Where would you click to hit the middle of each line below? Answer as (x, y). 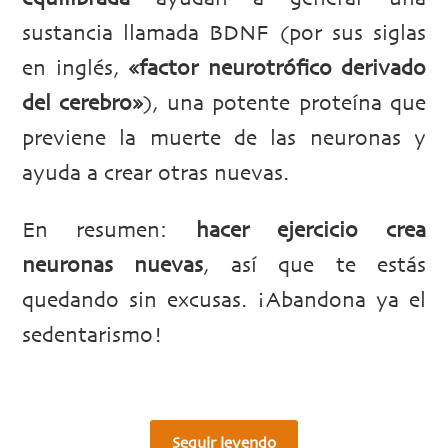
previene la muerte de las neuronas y (224, 139)
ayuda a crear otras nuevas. (155, 174)
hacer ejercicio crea (310, 231)
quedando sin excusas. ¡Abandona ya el (224, 301)
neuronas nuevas (113, 266)
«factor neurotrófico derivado (277, 69)
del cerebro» (83, 104)
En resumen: (109, 231)
